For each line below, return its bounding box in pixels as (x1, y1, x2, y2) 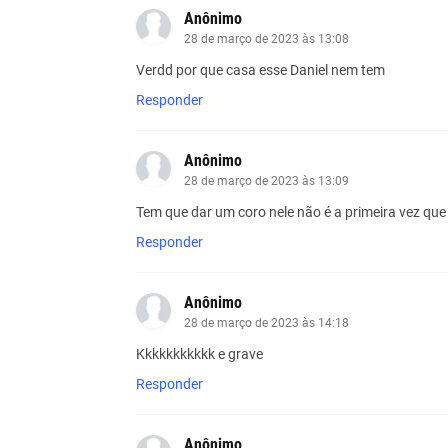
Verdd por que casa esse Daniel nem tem (135, 61, 385, 78)
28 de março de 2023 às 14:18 (183, 315, 349, 330)
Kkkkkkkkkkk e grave (135, 345, 263, 362)
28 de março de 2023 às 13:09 (183, 173, 349, 188)
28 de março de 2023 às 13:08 (183, 31, 349, 46)
